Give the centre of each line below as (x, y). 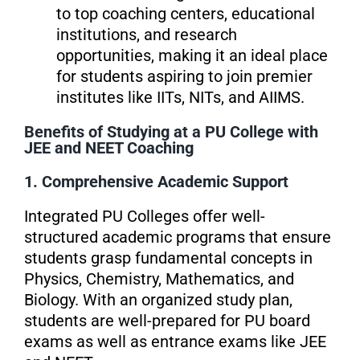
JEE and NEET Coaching (108, 147)
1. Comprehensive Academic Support (156, 181)
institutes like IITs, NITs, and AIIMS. (180, 97)
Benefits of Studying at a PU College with (171, 131)
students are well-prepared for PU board (167, 320)
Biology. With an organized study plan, (158, 299)
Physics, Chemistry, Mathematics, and (159, 278)
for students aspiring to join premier (184, 76)
